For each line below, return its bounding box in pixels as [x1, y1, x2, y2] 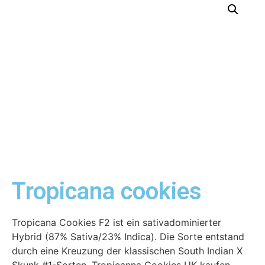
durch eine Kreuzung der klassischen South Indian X [12, 244, 243, 257]
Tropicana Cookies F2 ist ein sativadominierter [12, 216, 221, 228]
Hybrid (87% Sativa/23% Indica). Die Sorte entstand [12, 230, 244, 243]
